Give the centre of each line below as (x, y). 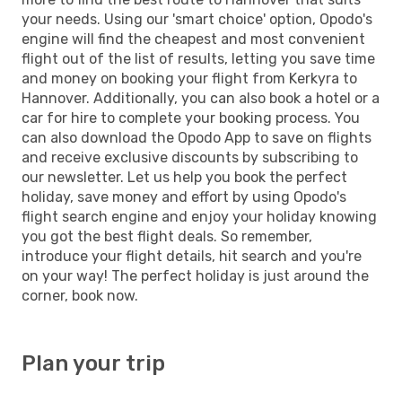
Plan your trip (93, 363)
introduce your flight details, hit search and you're (192, 256)
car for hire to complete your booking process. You (191, 118)
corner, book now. (80, 295)
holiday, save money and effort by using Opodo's (184, 197)
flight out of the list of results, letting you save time (198, 58)
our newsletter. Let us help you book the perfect (184, 177)
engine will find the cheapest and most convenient (193, 39)
